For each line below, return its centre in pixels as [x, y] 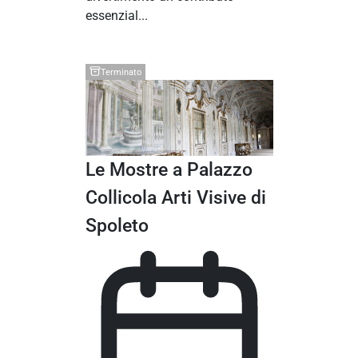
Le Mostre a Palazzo [169, 170]
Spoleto [117, 226]
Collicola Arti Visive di [175, 198]
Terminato [121, 72]
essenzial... [116, 16]
